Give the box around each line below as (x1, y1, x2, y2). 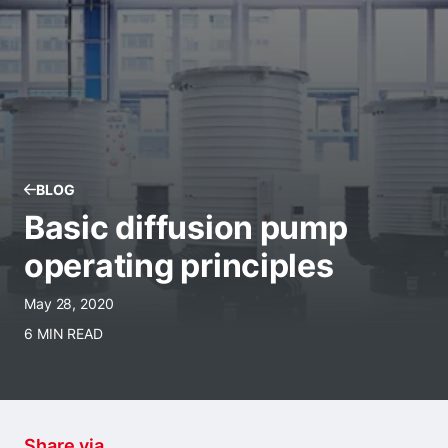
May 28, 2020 (24, 295, 114, 312)
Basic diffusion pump (24, 208, 348, 247)
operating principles (24, 246, 334, 285)
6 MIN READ (24, 325, 103, 342)
